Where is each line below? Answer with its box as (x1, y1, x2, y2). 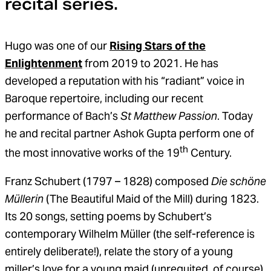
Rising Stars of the (109, 39, 206, 53)
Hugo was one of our (5, 39, 109, 53)
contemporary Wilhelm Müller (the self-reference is (5, 227, 255, 241)
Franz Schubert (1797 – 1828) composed (5, 174, 211, 189)
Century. (188, 146, 232, 160)
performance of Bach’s (5, 109, 120, 123)
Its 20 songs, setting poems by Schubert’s (5, 209, 212, 224)
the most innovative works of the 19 (5, 146, 180, 160)
